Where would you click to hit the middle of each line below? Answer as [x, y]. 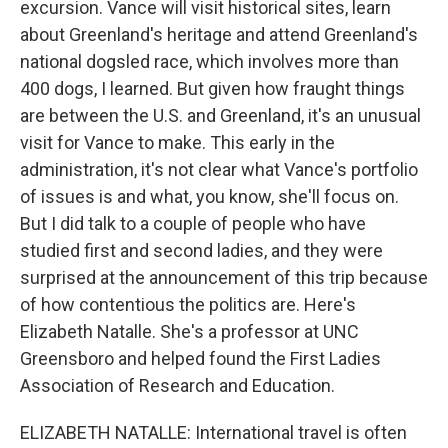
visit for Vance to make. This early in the [177, 142]
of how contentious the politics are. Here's [188, 304]
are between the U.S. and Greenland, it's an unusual [220, 115]
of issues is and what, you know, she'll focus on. [209, 196]
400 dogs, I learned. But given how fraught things [212, 88]
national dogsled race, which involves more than [209, 61]
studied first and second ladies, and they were [201, 250]
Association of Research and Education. [177, 385]
